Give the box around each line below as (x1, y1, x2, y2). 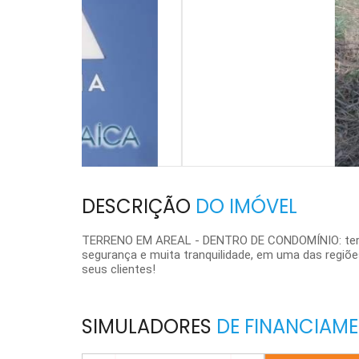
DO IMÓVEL (196, 193, 297, 220)
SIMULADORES (82, 313, 212, 340)
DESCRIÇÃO (82, 193, 196, 220)
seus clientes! (82, 262, 155, 276)
